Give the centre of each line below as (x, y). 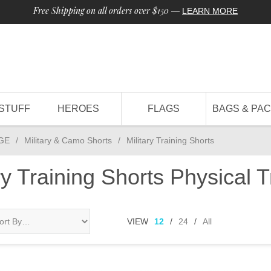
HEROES (79, 109)
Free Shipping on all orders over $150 (101, 11)
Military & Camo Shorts (68, 140)
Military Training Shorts (170, 140)
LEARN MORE (210, 11)
